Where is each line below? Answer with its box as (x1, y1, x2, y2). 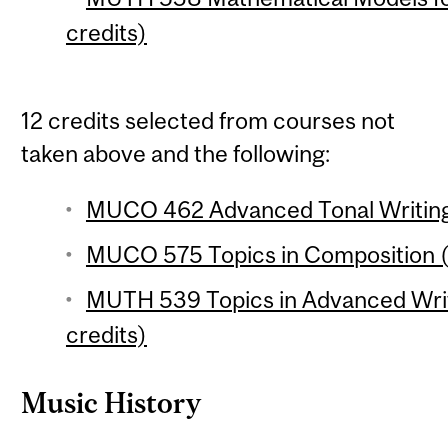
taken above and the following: (21, 139, 331, 167)
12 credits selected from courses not (21, 106, 396, 134)
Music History (21, 387, 202, 420)
